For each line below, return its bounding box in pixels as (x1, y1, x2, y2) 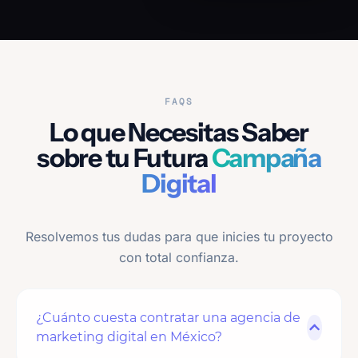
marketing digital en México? (36, 329, 222, 345)
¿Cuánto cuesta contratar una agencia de (36, 310, 300, 326)
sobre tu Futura (37, 142, 212, 174)
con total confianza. (119, 249, 239, 266)
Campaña (211, 142, 321, 174)
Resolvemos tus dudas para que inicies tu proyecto (25, 229, 333, 245)
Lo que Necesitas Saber (50, 117, 308, 149)
